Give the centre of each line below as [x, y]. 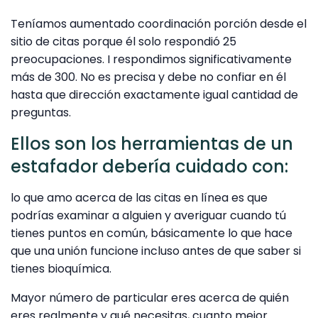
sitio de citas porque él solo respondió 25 [124, 42]
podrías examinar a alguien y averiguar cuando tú [148, 215]
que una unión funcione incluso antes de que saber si [156, 251]
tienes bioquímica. [61, 268]
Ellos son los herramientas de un [152, 144]
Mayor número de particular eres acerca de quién [150, 297]
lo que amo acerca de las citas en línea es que [139, 197]
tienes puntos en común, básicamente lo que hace [152, 233]
